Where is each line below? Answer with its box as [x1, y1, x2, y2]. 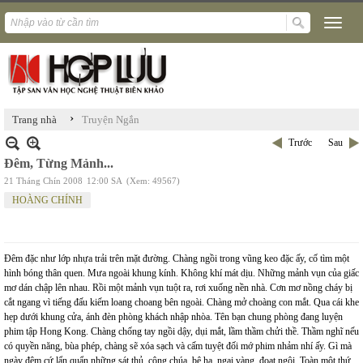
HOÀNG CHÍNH [12, 194, 83, 206]
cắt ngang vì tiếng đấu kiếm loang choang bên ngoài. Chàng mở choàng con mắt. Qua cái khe [4, 297, 359, 308]
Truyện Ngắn [82, 113, 139, 126]
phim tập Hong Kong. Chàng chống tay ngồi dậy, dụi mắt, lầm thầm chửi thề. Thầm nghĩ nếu [4, 326, 359, 337]
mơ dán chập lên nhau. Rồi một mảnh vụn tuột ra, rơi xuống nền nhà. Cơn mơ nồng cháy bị [4, 282, 352, 293]
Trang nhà [12, 113, 57, 126]
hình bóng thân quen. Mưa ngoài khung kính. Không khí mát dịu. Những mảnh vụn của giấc [4, 267, 359, 279]
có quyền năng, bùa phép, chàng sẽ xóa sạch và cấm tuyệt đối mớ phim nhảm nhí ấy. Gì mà [4, 340, 352, 352]
